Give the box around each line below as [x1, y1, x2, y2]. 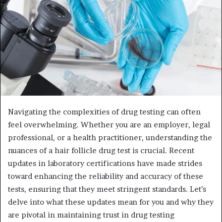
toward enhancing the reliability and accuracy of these [8, 171, 203, 181]
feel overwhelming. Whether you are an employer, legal [8, 119, 210, 129]
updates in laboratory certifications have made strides [8, 158, 202, 168]
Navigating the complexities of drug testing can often [8, 107, 201, 116]
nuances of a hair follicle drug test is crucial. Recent [8, 145, 194, 155]
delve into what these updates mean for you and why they [8, 197, 214, 207]
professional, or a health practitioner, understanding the [8, 132, 212, 142]
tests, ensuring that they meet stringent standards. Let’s [8, 184, 206, 194]
